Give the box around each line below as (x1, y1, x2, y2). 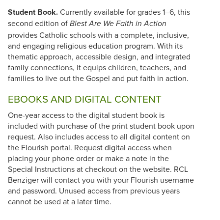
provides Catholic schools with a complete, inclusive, (8, 29, 189, 40)
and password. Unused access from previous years (8, 185, 180, 196)
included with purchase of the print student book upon (8, 120, 194, 132)
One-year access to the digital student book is (8, 110, 165, 121)
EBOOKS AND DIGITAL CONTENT (8, 91, 162, 106)
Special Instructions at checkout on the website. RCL (8, 164, 188, 175)
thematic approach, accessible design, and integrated (8, 51, 191, 62)
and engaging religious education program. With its (8, 40, 183, 51)
